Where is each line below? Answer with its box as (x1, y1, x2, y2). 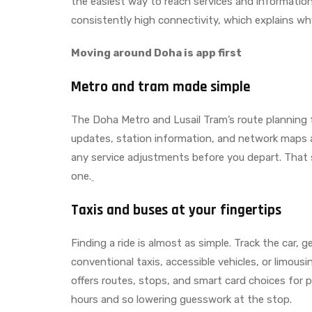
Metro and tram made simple (71, 77, 250, 96)
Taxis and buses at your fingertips (71, 200, 281, 219)
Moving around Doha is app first (71, 46, 242, 59)
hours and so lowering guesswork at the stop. (71, 292, 292, 306)
